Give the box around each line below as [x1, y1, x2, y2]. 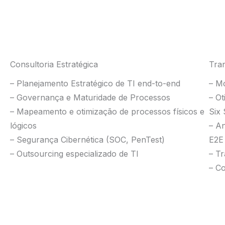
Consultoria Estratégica [10, 59, 98, 69]
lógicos [10, 121, 37, 131]
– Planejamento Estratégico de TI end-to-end [10, 78, 180, 88]
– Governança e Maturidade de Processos [10, 92, 170, 102]
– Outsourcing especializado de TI [10, 149, 139, 159]
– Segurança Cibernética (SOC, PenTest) [10, 135, 165, 145]
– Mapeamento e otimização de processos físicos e [10, 106, 204, 117]
